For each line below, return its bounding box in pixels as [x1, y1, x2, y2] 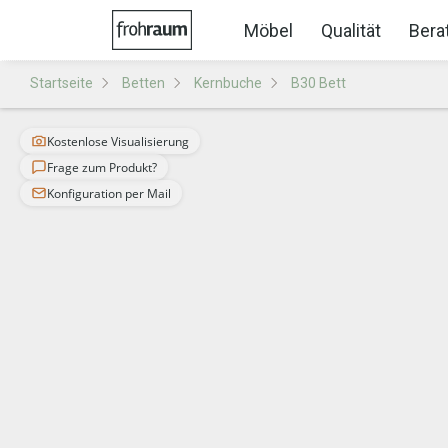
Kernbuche [194, 75, 262, 91]
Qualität [321, 19, 381, 41]
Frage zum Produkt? [47, 158, 157, 176]
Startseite [30, 75, 93, 91]
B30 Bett [291, 75, 346, 91]
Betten [122, 75, 165, 91]
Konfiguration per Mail [47, 184, 171, 202]
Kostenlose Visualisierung [47, 132, 189, 150]
